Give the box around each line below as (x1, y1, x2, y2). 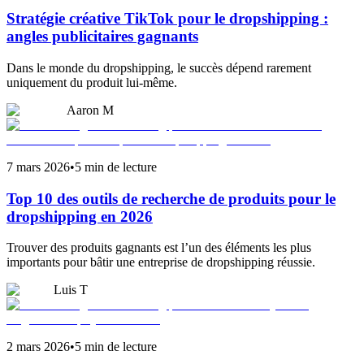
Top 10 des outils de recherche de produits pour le (6, 189, 336, 207)
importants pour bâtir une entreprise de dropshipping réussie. (6, 255, 315, 270)
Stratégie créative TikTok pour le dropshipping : (6, 10, 328, 28)
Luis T (54, 283, 88, 297)
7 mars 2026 (6, 159, 70, 174)
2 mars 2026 (6, 340, 70, 354)
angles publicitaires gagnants (6, 28, 198, 45)
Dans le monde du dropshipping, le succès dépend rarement (6, 60, 311, 75)
